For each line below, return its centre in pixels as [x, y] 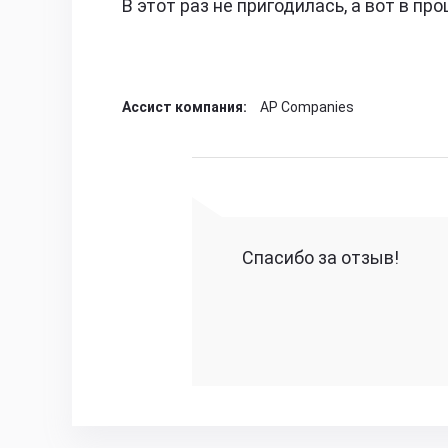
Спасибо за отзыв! [320, 257]
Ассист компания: [184, 106]
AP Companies [305, 106]
